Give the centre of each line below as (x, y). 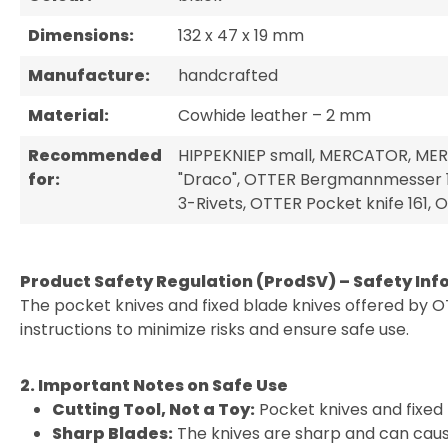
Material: (68, 115)
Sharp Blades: (112, 433)
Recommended (95, 155)
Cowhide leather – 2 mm (274, 115)
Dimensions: (81, 35)
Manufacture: (89, 75)
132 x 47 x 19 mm (241, 35)
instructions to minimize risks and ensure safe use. (214, 329)
